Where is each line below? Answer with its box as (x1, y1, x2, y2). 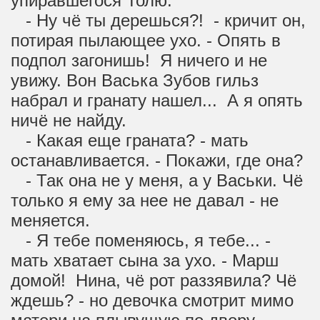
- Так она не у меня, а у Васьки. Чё (11, 171, 303, 190)
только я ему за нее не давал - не (11, 191, 279, 210)
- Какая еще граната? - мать (11, 131, 249, 150)
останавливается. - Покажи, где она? (11, 151, 303, 170)
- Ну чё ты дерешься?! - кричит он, (11, 11, 306, 30)
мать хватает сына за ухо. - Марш (11, 251, 279, 270)
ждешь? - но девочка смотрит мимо (11, 291, 294, 310)
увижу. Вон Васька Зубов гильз (11, 71, 259, 90)
